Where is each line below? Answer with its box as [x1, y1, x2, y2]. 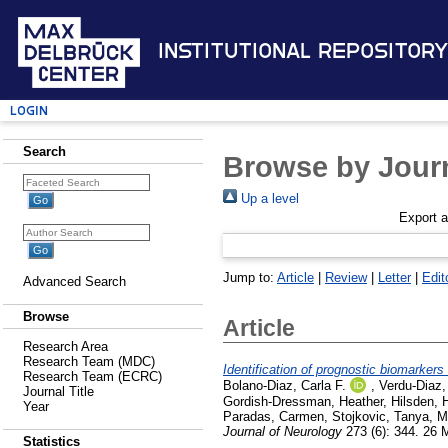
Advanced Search [23, 274, 126, 289]
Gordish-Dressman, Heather [223, 393, 383, 409]
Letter [378, 269, 411, 285]
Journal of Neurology [223, 423, 342, 439]
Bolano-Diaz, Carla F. [223, 377, 346, 393]
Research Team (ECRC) [23, 369, 162, 384]
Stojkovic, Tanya [332, 408, 429, 424]
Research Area [23, 339, 108, 354]
